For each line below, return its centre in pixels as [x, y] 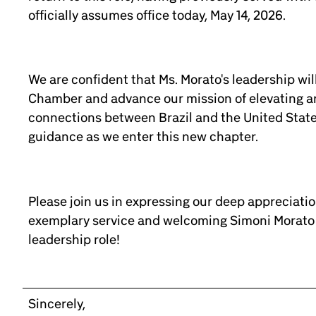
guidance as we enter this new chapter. [143, 136]
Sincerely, [57, 304]
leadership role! [74, 239]
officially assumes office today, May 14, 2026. [157, 14]
